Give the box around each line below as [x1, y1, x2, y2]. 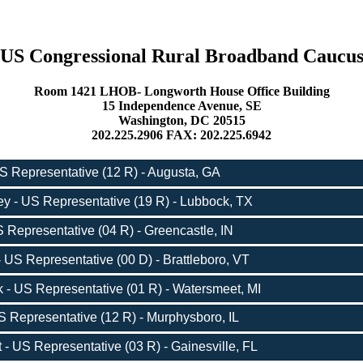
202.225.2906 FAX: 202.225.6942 [92, 127, 271, 142]
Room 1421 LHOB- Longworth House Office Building [33, 83, 330, 98]
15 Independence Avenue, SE [101, 98, 262, 113]
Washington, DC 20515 [117, 113, 246, 127]
